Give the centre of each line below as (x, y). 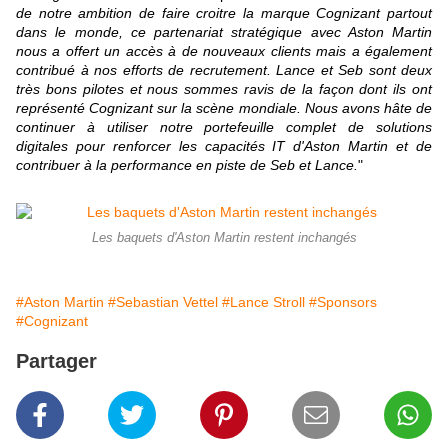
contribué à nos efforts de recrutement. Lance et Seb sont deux (224, 70)
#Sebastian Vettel (163, 302)
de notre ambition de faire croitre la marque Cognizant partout (224, 13)
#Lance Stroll (263, 302)
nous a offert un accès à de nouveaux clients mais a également (224, 51)
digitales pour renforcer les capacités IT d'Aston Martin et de (224, 146)
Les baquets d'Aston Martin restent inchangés (224, 238)
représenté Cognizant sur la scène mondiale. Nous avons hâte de (224, 108)
